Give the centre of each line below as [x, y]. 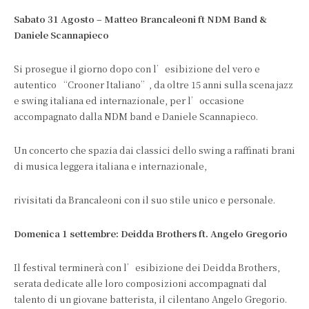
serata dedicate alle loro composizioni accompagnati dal [140, 283]
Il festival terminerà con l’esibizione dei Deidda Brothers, [147, 267]
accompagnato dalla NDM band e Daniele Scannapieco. [136, 116]
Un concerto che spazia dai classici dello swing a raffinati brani [154, 150]
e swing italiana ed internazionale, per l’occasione [129, 100]
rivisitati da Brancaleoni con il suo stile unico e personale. [144, 200]
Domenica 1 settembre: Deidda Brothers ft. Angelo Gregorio [151, 233]
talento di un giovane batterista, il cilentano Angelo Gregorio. [150, 299]
